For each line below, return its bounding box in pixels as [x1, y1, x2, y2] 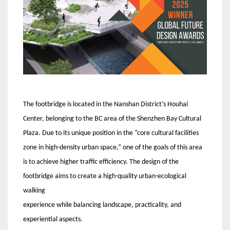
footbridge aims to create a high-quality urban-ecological [23, 172, 186, 181]
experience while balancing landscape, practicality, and [23, 201, 181, 209]
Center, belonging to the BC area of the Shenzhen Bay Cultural [23, 115, 201, 123]
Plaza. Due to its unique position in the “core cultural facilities [23, 129, 199, 138]
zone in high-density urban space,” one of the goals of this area [23, 144, 202, 152]
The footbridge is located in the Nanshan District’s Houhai [23, 101, 188, 109]
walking [23, 187, 45, 195]
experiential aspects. [23, 216, 83, 224]
